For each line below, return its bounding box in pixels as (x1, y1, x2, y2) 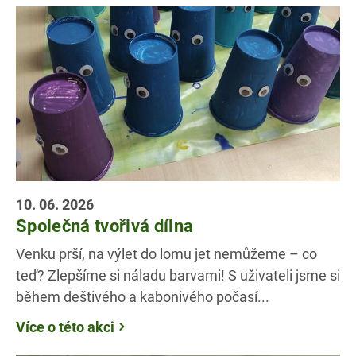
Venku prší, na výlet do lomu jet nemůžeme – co (16, 243, 317, 263)
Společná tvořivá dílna (16, 214, 194, 238)
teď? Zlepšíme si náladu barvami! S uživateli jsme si (16, 265, 340, 284)
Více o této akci (16, 316, 114, 336)
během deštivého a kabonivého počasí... (16, 286, 269, 306)
